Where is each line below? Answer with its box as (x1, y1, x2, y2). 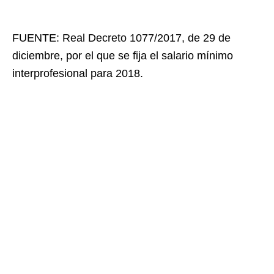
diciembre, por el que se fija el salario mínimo (12, 50, 233, 62)
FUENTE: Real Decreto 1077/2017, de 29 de (12, 32, 231, 45)
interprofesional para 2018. (12, 67, 143, 80)
